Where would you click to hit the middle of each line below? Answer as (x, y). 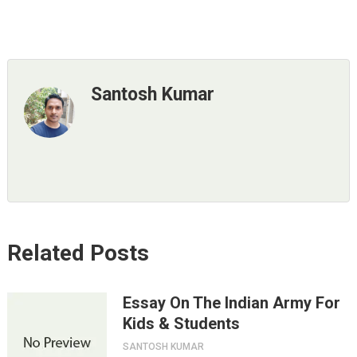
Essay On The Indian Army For (231, 303)
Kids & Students (181, 324)
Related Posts (78, 253)
